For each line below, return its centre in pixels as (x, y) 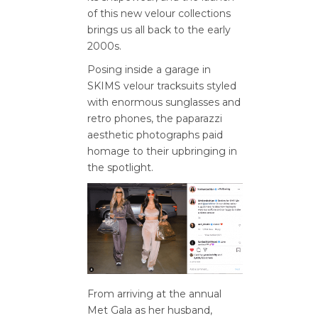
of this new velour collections (159, 13)
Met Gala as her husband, (150, 310)
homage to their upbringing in (162, 151)
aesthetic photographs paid (155, 135)
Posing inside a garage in (149, 69)
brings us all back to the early (159, 29)
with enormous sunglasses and (164, 102)
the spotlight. (120, 167)
